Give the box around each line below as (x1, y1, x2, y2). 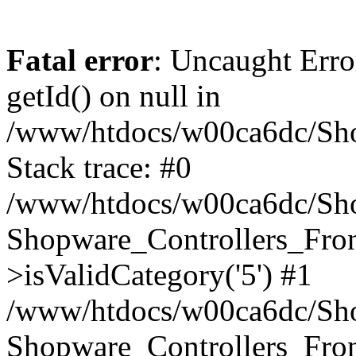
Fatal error (6, 43, 153, 77)
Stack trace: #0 (6, 150, 192, 184)
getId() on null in (6, 79, 221, 113)
